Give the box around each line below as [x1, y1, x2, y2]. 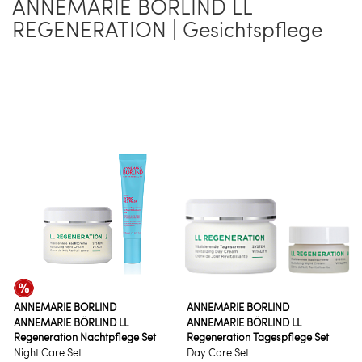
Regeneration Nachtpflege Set [14, 330, 157, 345]
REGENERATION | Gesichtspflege [12, 15, 322, 44]
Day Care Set [186, 345, 249, 360]
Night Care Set [14, 345, 82, 360]
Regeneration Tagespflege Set [186, 330, 329, 345]
